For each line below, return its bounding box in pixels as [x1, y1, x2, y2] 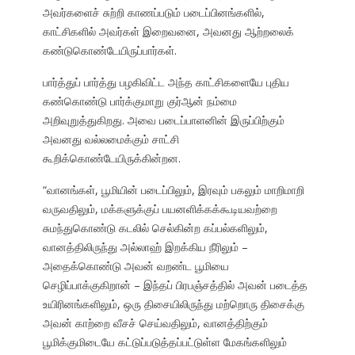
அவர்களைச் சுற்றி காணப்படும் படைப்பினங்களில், [42, 5, 265, 21]
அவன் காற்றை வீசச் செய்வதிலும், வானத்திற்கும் [42, 315, 268, 331]
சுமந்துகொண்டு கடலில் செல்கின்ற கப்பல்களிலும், [42, 220, 268, 236]
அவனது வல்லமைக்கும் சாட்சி [42, 132, 179, 147]
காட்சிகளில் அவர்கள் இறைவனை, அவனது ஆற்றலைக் [42, 24, 294, 40]
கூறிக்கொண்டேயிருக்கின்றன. [42, 151, 181, 166]
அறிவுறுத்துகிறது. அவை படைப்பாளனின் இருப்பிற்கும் [42, 113, 284, 128]
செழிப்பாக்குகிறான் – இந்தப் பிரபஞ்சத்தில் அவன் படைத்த [42, 277, 307, 293]
